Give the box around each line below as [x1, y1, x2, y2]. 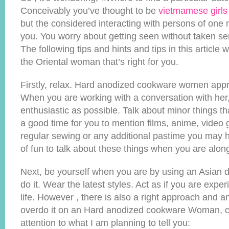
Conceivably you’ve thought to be [20, 6, 158, 16]
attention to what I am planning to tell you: [20, 218, 190, 228]
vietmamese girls [158, 6, 227, 16]
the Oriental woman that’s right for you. [20, 57, 178, 67]
